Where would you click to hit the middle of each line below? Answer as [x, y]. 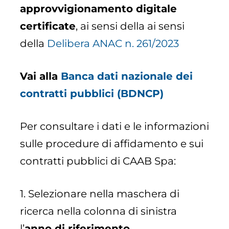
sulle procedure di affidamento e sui [112, 144]
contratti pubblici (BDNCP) [92, 94]
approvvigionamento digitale [99, 9]
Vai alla [41, 76]
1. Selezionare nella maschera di [100, 194]
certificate [48, 26]
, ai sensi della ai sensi [130, 26]
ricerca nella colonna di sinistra [99, 211]
